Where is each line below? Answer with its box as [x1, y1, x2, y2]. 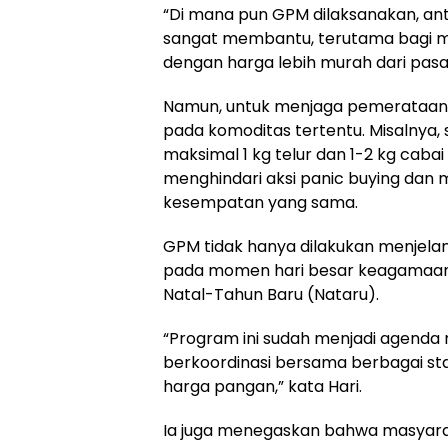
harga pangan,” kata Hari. [163, 375, 362, 399]
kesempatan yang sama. [163, 191, 358, 215]
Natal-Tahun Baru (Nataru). [163, 283, 379, 307]
